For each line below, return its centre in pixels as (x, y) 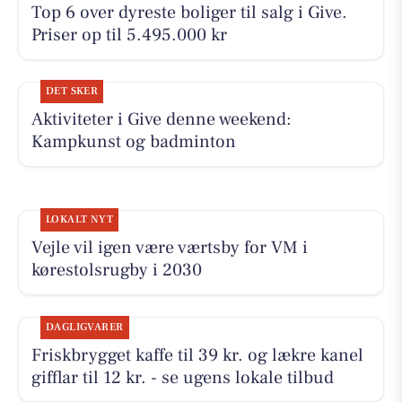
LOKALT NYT (79, 220)
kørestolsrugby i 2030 (116, 271)
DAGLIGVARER (84, 327)
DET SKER (72, 92)
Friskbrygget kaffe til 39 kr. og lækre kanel (197, 355)
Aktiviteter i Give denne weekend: (161, 120)
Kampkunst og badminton (133, 142)
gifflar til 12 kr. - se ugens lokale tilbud (182, 377)
